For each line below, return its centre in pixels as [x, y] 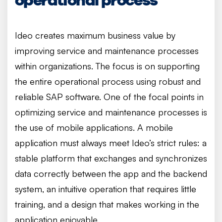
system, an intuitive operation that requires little [106, 189]
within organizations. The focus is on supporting [107, 66]
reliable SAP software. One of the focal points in [109, 97]
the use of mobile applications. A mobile [94, 127]
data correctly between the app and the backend [111, 173]
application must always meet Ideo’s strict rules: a [111, 143]
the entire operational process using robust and [108, 81]
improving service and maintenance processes [107, 51]
